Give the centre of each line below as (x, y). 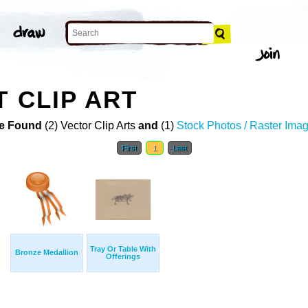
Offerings (123, 257)
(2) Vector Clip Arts (90, 126)
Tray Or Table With (123, 249)
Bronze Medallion (47, 253)
